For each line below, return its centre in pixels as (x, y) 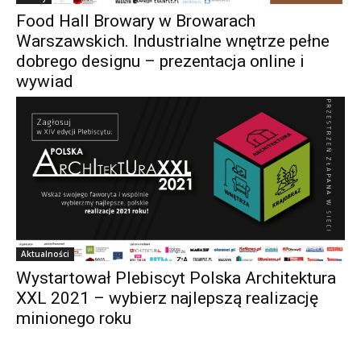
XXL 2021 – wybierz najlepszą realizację (167, 298)
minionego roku (74, 318)
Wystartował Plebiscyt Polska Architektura (176, 278)
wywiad (45, 81)
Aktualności (45, 253)
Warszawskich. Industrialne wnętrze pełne (173, 41)
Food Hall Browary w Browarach (136, 21)
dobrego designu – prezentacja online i (160, 61)
